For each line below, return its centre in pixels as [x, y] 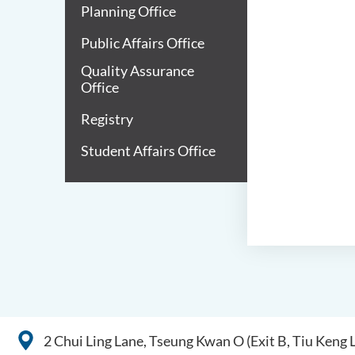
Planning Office [128, 11]
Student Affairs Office [148, 151]
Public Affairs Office [143, 43]
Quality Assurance [137, 71]
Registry [107, 119]
